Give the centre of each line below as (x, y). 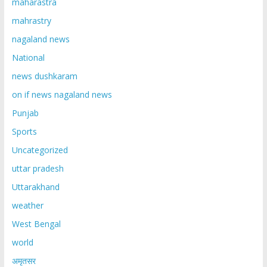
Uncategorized (40, 150)
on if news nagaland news (62, 95)
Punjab (25, 113)
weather (27, 206)
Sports (24, 132)
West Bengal (36, 224)
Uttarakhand (35, 187)
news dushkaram (44, 76)
